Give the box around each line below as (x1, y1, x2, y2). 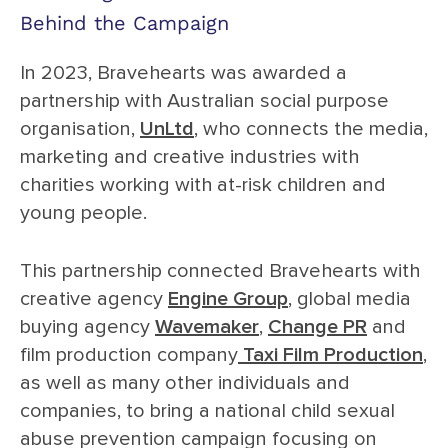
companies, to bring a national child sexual (20, 401, 395, 421)
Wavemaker (155, 317, 259, 337)
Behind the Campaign (20, 11, 229, 35)
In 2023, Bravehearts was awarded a (20, 63, 347, 83)
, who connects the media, (194, 119, 428, 139)
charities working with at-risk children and (20, 175, 386, 195)
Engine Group (168, 289, 288, 309)
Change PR (268, 317, 367, 337)
